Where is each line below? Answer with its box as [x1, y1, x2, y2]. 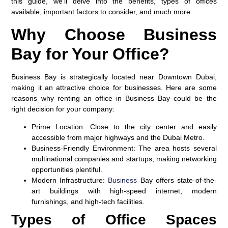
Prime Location [32, 122, 83, 131]
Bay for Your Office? [11, 44, 170, 63]
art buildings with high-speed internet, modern [32, 186, 217, 195]
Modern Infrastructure [32, 176, 103, 184]
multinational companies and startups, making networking [32, 154, 217, 163]
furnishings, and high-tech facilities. [32, 197, 145, 206]
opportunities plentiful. [32, 165, 103, 174]
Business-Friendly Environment [32, 144, 133, 152]
